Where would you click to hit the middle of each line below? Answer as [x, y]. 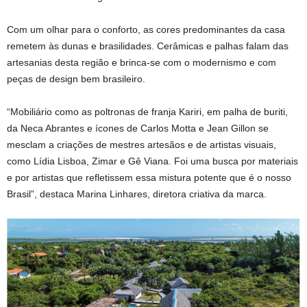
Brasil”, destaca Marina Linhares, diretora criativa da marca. [137, 194]
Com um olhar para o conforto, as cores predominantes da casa [146, 29]
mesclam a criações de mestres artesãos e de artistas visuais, [142, 145]
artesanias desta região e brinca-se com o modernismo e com [142, 62]
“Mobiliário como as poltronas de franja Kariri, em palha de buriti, [147, 112]
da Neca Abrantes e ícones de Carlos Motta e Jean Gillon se [138, 128]
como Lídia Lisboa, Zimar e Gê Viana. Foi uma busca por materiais [152, 161]
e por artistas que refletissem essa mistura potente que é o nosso [149, 177]
